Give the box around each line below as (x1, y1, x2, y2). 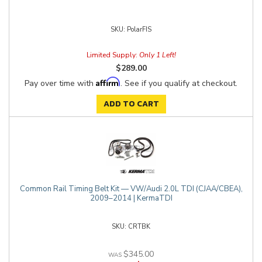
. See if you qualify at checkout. (120, 78, 237, 89)
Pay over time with (25, 78, 96, 89)
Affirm (96, 77, 120, 87)
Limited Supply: (86, 50, 139, 60)
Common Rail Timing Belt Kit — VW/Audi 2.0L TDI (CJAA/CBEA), (19, 184, 243, 194)
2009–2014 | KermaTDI (89, 193, 173, 204)
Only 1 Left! (139, 50, 176, 60)
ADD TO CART (103, 98, 159, 110)
